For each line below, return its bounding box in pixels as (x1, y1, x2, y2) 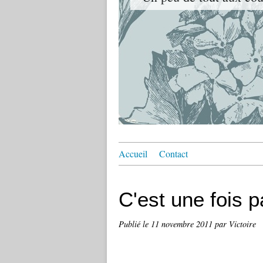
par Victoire (215, 218, 256, 230)
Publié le (119, 218, 151, 230)
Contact (159, 147, 188, 160)
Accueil (119, 147, 147, 160)
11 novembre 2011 (151, 218, 215, 230)
